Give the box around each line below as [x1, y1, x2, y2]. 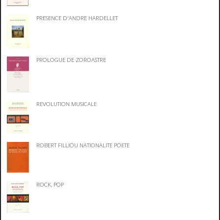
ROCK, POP [36, 181, 64, 189]
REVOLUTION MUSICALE [36, 100, 97, 108]
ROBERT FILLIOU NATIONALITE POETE [36, 141, 130, 149]
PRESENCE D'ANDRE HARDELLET [36, 14, 118, 22]
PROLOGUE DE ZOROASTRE [36, 55, 107, 63]
